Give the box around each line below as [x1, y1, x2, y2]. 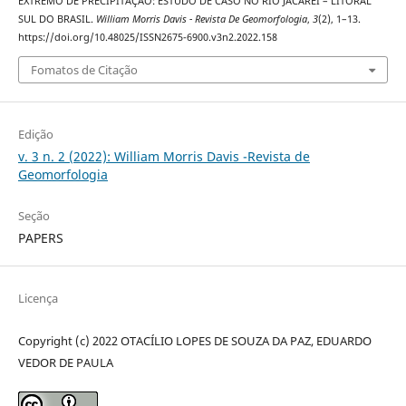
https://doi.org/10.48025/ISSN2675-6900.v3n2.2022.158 [17, 31, 277, 44]
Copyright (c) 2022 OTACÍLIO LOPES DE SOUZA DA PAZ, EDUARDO [17, 332, 372, 349]
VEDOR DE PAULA [17, 353, 113, 371]
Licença [17, 289, 58, 306]
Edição [17, 125, 53, 142]
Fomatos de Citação [30, 61, 138, 78]
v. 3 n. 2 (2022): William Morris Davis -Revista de [17, 147, 310, 165]
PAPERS [17, 228, 63, 246]
